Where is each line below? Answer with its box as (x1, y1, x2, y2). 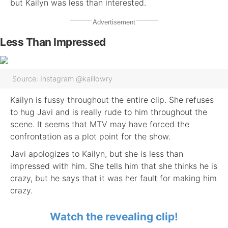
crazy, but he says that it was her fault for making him (10, 173, 217, 183)
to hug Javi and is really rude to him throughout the (10, 107, 207, 117)
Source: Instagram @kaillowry (12, 74, 112, 83)
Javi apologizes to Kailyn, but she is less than (10, 149, 183, 159)
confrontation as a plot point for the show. (10, 131, 170, 141)
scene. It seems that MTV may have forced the (10, 119, 189, 129)
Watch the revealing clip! (50, 210, 178, 223)
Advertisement (93, 18, 135, 26)
